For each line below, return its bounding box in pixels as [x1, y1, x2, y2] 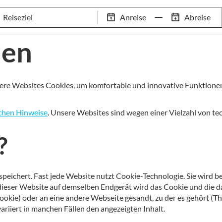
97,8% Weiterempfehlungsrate [56, 29, 135, 37]
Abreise [184, 12, 211, 22]
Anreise [119, 12, 146, 22]
